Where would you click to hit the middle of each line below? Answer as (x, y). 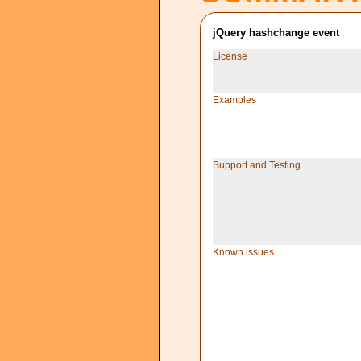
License (230, 56)
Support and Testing (256, 165)
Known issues (243, 252)
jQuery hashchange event (276, 32)
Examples (234, 100)
